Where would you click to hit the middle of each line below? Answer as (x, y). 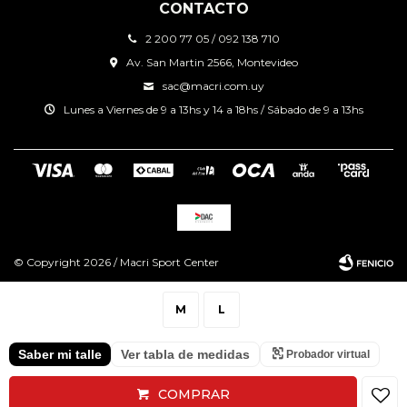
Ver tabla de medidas (185, 354)
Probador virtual (328, 354)
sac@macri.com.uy (213, 86)
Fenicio (362, 385)
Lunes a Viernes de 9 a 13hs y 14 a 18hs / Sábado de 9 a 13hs (213, 110)
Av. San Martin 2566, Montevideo (212, 63)
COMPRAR (194, 394)
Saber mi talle (60, 354)
